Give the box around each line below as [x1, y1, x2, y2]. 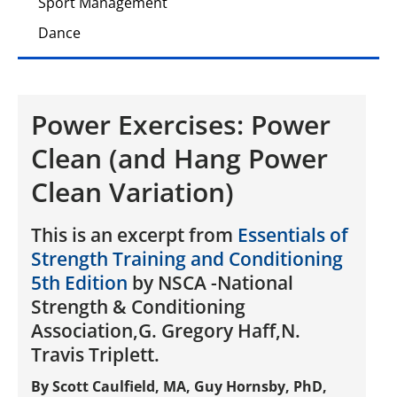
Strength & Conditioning [31, 293, 245, 319]
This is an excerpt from [31, 222, 237, 247]
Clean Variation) [31, 174, 234, 211]
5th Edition [31, 269, 128, 295]
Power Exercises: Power [31, 106, 331, 144]
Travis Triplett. [31, 341, 160, 367]
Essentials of [237, 222, 348, 247]
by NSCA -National [128, 269, 293, 295]
